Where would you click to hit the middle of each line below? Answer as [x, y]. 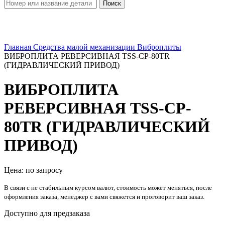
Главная [19, 47]
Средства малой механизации [85, 47]
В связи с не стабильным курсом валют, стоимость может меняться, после [108, 187]
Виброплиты [159, 47]
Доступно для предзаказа [47, 213]
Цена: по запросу [33, 170]
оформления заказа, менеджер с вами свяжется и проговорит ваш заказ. [104, 196]
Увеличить [22, 38]
